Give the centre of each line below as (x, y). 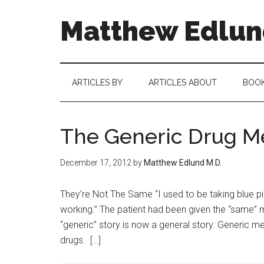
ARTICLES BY (97, 82)
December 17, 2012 (96, 163)
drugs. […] (80, 240)
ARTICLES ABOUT (183, 82)
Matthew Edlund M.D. (183, 163)
